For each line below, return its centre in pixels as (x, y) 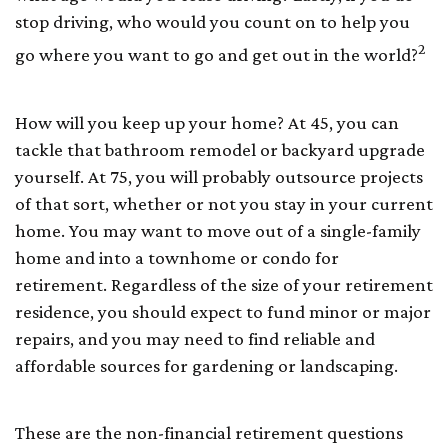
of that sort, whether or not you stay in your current (224, 203)
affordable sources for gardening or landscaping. (206, 365)
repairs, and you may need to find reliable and (195, 338)
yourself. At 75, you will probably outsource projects (219, 176)
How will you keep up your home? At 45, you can (207, 122)
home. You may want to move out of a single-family (218, 230)
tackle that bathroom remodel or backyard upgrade (220, 149)
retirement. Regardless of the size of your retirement (224, 284)
